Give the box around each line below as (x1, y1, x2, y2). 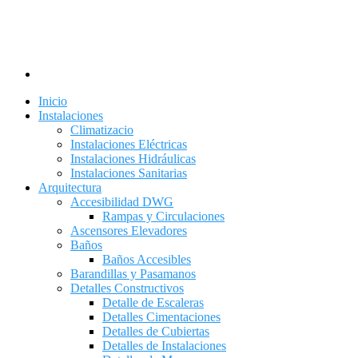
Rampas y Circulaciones (102, 209, 225, 223)
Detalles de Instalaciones (102, 339, 226, 352)
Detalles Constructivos (70, 281, 184, 295)
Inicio (38, 94, 67, 108)
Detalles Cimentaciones (102, 310, 221, 324)
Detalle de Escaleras (102, 296, 204, 309)
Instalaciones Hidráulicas (70, 152, 196, 165)
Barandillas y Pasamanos (70, 267, 196, 280)
